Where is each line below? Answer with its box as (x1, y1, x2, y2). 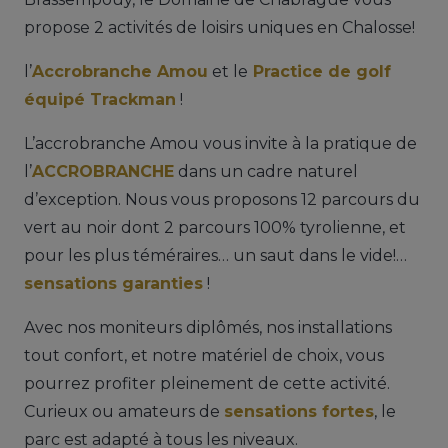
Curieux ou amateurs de (24, 401, 224, 421)
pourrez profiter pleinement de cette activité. (24, 373, 390, 393)
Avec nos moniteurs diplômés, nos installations (24, 317, 392, 337)
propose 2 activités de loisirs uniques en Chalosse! (24, 17, 415, 37)
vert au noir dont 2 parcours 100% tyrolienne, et (24, 217, 406, 237)
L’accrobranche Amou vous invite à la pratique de (24, 133, 417, 153)
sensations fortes (224, 401, 374, 421)
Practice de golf (248, 61, 391, 81)
